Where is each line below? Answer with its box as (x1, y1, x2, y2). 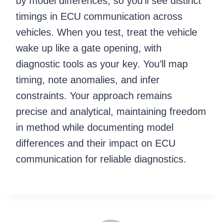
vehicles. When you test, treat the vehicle (16, 26, 197, 38)
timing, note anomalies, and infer (16, 74, 160, 85)
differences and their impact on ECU (16, 137, 175, 149)
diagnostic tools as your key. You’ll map (16, 58, 188, 69)
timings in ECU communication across (16, 10, 182, 22)
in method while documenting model (16, 121, 173, 133)
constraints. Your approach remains (16, 90, 172, 101)
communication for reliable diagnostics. (16, 153, 186, 165)
